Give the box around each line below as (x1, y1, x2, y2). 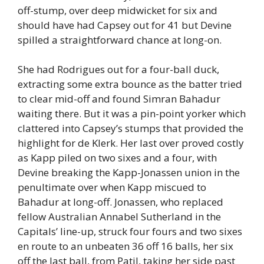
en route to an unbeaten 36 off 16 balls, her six (18, 239, 233, 253)
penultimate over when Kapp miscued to (18, 180, 206, 194)
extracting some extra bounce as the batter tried (18, 77, 242, 91)
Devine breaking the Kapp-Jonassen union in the (18, 166, 240, 180)
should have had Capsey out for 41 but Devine (18, 18, 232, 32)
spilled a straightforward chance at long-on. (18, 32, 222, 47)
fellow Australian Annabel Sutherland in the (18, 210, 221, 224)
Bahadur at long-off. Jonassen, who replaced (18, 195, 223, 209)
